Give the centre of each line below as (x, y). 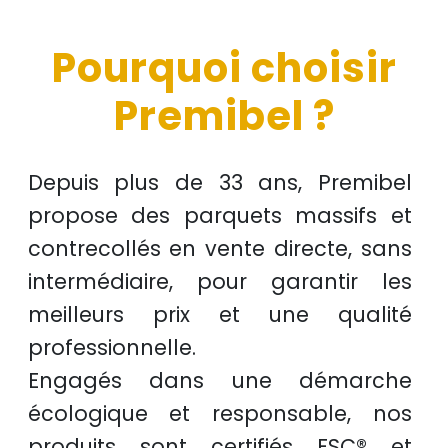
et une (264, 315)
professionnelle (109, 348)
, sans (380, 249)
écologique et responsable (187, 414)
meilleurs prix (108, 315)
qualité (375, 315)
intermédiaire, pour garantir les (220, 282)
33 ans (258, 183)
